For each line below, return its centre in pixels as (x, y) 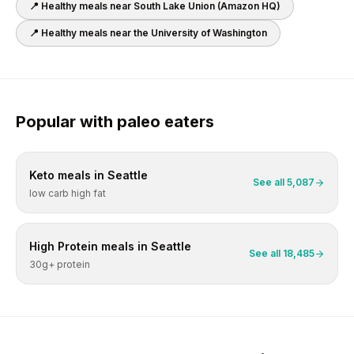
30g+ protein (60, 264)
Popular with (66, 122)
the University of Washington (200, 33)
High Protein (64, 246)
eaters (187, 122)
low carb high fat (68, 193)
